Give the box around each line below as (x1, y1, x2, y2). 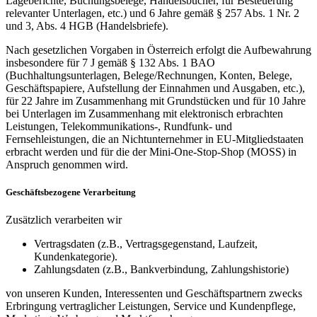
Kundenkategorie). (34, 250, 117, 263)
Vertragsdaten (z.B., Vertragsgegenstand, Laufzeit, (34, 237, 258, 250)
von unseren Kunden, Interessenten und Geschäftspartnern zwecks (6, 287, 302, 299)
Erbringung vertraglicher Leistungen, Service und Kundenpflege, (6, 299, 296, 312)
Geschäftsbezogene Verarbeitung (6, 186, 136, 197)
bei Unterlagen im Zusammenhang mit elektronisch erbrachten (6, 107, 283, 120)
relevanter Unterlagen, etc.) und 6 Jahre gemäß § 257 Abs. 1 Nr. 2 (6, 6, 299, 19)
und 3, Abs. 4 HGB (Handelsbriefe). (6, 19, 168, 32)
